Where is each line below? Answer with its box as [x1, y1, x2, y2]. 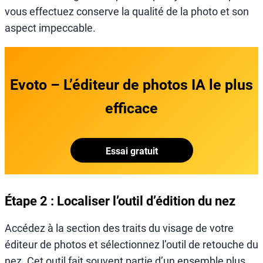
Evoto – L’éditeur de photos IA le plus [10, 76, 253, 93]
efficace [105, 99, 158, 117]
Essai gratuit [105, 145, 158, 157]
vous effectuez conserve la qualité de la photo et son [5, 5, 249, 18]
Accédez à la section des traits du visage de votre [5, 222, 234, 235]
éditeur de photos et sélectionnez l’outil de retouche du [5, 238, 258, 251]
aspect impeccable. [5, 21, 96, 34]
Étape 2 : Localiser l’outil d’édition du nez [5, 194, 235, 209]
